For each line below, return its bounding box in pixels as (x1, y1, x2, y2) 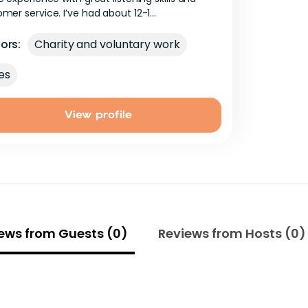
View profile (64, 109, 133, 120)
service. (25, 5, 61, 20)
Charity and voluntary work (34, 36, 180, 52)
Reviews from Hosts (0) (158, 224, 306, 242)
